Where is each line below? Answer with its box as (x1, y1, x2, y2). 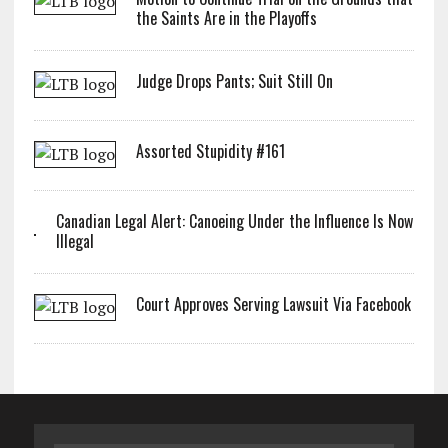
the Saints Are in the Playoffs (135, 6, 317, 30)
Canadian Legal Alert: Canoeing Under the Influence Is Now (55, 209, 413, 233)
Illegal (55, 229, 94, 253)
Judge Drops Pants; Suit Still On (135, 69, 333, 93)
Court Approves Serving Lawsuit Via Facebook (135, 292, 411, 316)
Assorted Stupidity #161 (135, 139, 285, 163)
